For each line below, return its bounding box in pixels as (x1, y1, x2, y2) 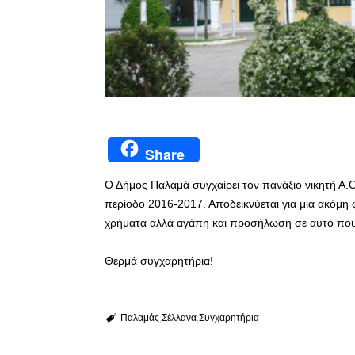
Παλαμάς (120, 311, 159, 323)
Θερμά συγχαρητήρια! (105, 254, 213, 267)
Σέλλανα (161, 311, 197, 323)
